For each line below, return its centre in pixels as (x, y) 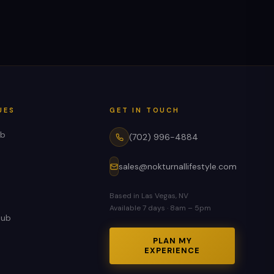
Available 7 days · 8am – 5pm (161, 208)
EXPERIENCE (172, 250)
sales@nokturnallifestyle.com (178, 166)
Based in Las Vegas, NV (149, 196)
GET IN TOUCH (145, 110)
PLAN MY (172, 241)
